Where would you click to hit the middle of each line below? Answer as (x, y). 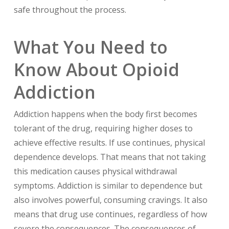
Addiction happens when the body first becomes (105, 114)
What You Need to (90, 47)
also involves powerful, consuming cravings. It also (110, 200)
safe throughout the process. (70, 9)
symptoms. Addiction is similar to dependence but (108, 185)
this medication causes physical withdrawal (95, 171)
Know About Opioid (96, 69)
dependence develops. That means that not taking (110, 157)
